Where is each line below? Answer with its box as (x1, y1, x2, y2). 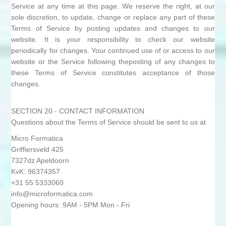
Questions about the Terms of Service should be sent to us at (11, 118, 206, 126)
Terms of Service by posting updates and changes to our (11, 24, 215, 32)
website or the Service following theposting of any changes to (11, 58, 215, 66)
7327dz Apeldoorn (11, 156, 70, 164)
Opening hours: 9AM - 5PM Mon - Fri (11, 201, 130, 209)
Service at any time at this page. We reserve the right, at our (11, 2, 215, 10)
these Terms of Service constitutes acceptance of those (11, 69, 215, 77)
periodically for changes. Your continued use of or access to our (11, 46, 215, 54)
